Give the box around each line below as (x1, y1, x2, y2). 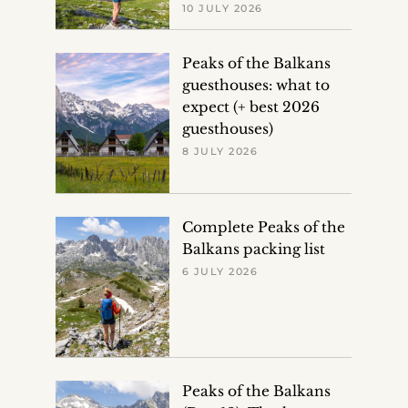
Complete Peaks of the (181, 218, 345, 236)
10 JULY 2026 (181, 2, 263, 15)
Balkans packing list (181, 240, 325, 258)
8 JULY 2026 (181, 144, 259, 158)
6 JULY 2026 (181, 264, 259, 278)
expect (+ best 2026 (181, 97, 320, 116)
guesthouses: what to (181, 76, 330, 94)
